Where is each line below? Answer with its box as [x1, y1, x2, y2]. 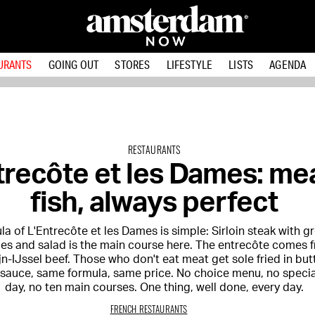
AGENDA [269, 57, 307, 72]
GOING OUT [48, 57, 99, 72]
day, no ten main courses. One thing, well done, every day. [4, 282, 304, 293]
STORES [115, 57, 150, 72]
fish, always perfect [30, 189, 278, 217]
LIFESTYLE [166, 57, 213, 72]
